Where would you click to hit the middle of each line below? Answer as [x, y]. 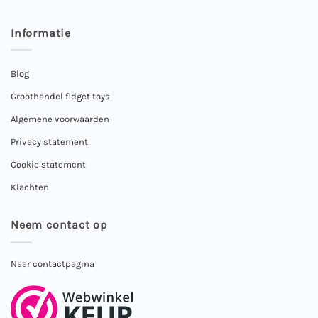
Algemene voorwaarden [60, 119]
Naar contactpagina [53, 263]
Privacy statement [49, 142]
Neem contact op [59, 225]
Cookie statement [48, 165]
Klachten [30, 187]
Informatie [41, 33]
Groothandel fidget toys [60, 97]
